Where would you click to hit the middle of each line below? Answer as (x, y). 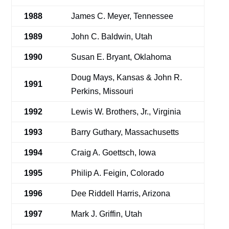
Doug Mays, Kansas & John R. (127, 77)
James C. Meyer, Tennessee (122, 16)
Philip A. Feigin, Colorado (118, 173)
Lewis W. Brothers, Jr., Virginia (126, 112)
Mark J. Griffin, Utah (107, 214)
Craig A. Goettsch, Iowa (114, 153)
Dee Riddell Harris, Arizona (121, 193)
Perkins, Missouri (102, 91)
